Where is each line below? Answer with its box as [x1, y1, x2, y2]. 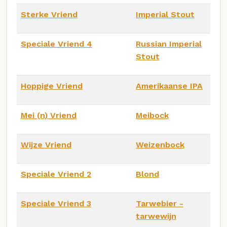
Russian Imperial [136, 39, 202, 49]
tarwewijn [136, 211, 176, 221]
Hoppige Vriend [21, 81, 83, 91]
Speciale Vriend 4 [21, 39, 92, 49]
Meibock [136, 110, 169, 120]
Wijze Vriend [21, 139, 71, 149]
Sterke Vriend [21, 9, 78, 19]
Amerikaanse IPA [136, 81, 203, 91]
